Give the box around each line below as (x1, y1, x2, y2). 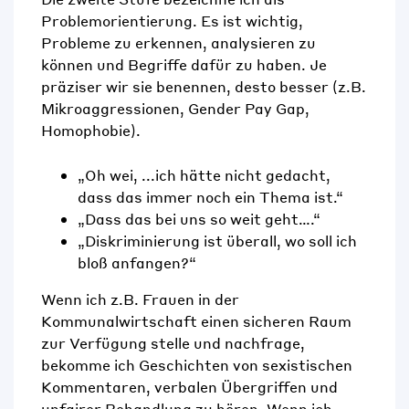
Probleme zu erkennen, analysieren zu (41, 33, 316, 53)
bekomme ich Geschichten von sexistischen (41, 355, 352, 375)
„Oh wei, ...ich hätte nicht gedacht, (78, 165, 330, 185)
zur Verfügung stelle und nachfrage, (41, 333, 305, 353)
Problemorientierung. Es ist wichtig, (41, 11, 303, 31)
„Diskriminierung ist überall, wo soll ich (78, 231, 357, 251)
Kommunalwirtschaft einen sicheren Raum (41, 311, 351, 331)
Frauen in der (142, 289, 239, 309)
